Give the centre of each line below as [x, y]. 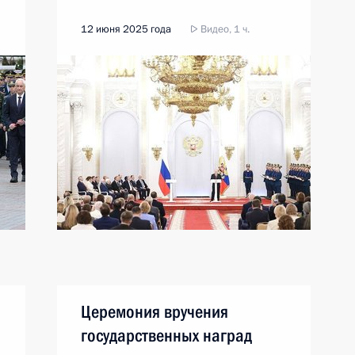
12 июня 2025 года [126, 29]
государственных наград [166, 336]
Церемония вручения [155, 312]
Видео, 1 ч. [224, 29]
